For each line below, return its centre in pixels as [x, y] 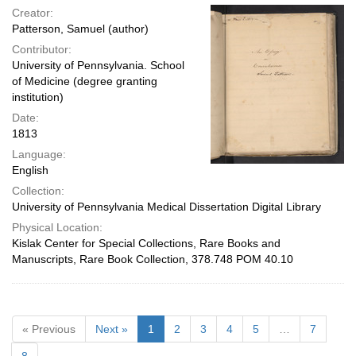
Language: [39, 154]
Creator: [33, 13]
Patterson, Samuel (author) [80, 29]
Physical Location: [57, 227]
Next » [112, 329]
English [30, 170]
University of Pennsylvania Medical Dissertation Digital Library [166, 207]
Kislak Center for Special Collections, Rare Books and [146, 243]
